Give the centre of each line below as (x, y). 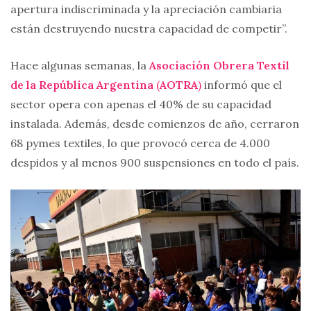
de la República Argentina (82, 85)
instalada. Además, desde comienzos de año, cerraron (155, 124)
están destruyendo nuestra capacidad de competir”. (149, 29)
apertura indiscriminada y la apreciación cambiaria (146, 9)
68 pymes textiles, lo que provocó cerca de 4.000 (140, 143)
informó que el (242, 85)
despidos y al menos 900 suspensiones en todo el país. (155, 163)
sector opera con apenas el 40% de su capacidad (141, 104)
